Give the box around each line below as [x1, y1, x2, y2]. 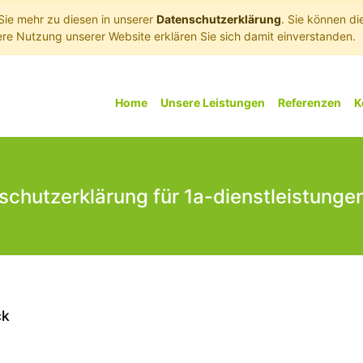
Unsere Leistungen [160, 96, 266, 109]
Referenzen [278, 96, 342, 109]
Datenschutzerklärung [156, 12, 281, 26]
